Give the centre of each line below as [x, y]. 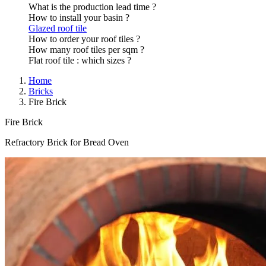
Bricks [41, 91]
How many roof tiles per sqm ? [86, 49]
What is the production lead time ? [92, 7]
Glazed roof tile [58, 28]
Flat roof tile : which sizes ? [80, 60]
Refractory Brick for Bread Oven [67, 142]
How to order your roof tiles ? [84, 39]
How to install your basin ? [79, 17]
